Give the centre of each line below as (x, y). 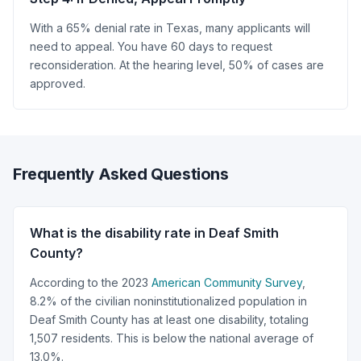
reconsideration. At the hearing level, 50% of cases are (177, 64)
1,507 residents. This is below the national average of (172, 338)
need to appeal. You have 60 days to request (151, 46)
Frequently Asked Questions (121, 174)
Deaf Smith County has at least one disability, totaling (169, 319)
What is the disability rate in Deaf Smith (154, 232)
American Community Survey (227, 282)
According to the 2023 (91, 282)
